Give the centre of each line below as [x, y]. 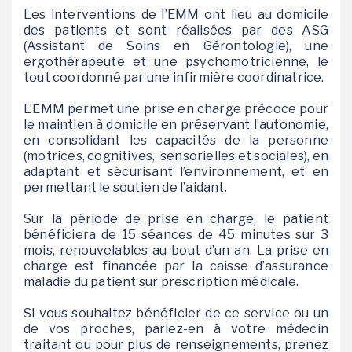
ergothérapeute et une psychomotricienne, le [176, 62]
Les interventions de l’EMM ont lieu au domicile [176, 15]
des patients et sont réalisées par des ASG [176, 30]
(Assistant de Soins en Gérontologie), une [176, 46]
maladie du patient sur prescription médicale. [161, 282]
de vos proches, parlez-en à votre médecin [176, 329]
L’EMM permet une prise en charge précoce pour [176, 109]
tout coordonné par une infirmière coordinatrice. [174, 77]
